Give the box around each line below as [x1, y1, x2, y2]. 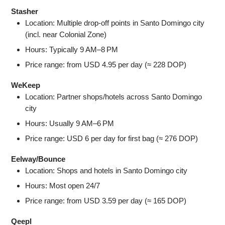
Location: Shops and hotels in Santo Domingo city [25, 166, 188, 175]
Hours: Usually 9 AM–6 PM [25, 119, 115, 128]
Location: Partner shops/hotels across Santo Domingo [25, 92, 202, 101]
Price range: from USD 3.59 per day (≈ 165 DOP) [25, 196, 187, 205]
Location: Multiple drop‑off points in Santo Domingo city [25, 18, 205, 27]
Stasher [11, 7, 39, 16]
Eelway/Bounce [11, 154, 66, 163]
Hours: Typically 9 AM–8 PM [25, 45, 119, 54]
